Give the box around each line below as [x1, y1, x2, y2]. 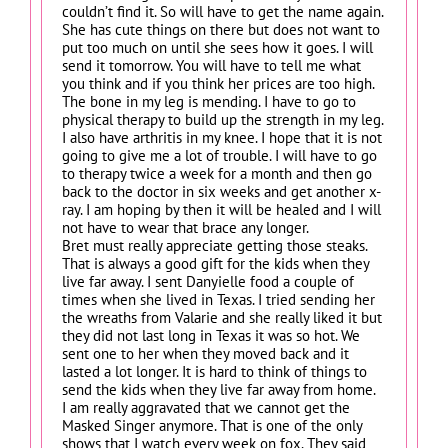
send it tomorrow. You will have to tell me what [62, 55, 361, 75]
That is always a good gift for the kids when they [62, 253, 369, 273]
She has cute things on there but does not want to [62, 19, 380, 39]
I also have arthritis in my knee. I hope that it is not [62, 127, 382, 147]
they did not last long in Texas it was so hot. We [62, 325, 360, 345]
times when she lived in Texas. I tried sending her [62, 289, 375, 309]
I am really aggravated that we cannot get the [62, 397, 350, 417]
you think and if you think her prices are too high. [62, 73, 375, 93]
